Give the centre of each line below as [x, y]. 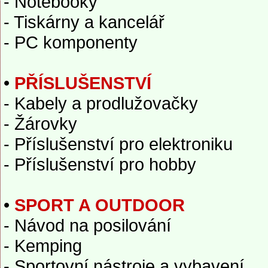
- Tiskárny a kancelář [84, 22]
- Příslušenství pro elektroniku [118, 144]
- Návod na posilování [87, 225]
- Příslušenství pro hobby [100, 164]
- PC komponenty [71, 42]
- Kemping [43, 246]
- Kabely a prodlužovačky [101, 103]
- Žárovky [40, 124]
